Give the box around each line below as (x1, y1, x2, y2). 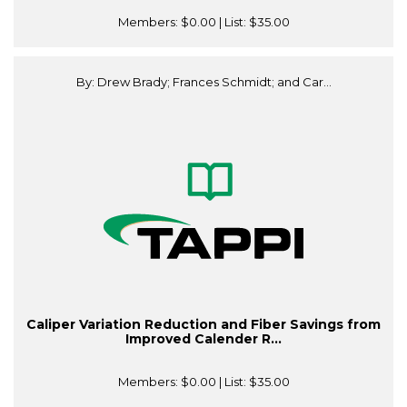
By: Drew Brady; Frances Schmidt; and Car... (75, 74, 332, 90)
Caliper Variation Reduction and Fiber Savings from (26, 316, 381, 333)
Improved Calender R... (125, 331, 282, 348)
